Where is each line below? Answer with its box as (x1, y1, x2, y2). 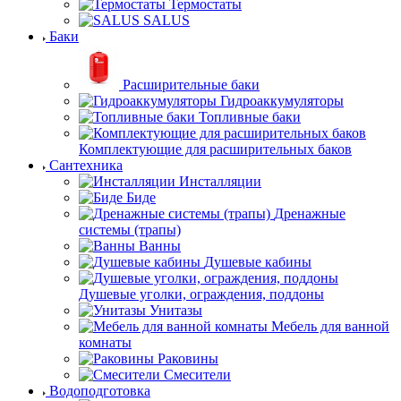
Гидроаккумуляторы (220, 93, 344, 108)
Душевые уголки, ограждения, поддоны (79, 286, 324, 302)
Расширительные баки (123, 77, 260, 92)
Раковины (158, 351, 218, 366)
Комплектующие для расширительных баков (79, 141, 352, 157)
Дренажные (274, 206, 346, 221)
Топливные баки (199, 109, 301, 124)
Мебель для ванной (271, 319, 389, 334)
